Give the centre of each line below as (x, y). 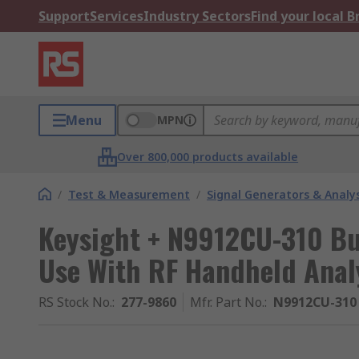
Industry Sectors (197, 16)
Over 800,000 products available (208, 157)
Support (64, 16)
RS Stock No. (75, 302)
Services (117, 16)
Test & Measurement (129, 194)
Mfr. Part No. (227, 302)
